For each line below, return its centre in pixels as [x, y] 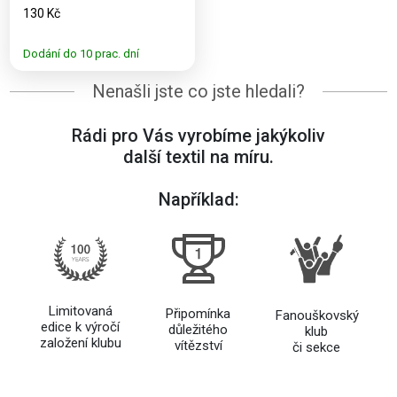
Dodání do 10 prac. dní [82, 54]
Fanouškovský [317, 316]
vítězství [198, 346]
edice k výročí [81, 327]
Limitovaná [80, 311]
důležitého [198, 330]
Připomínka [198, 314]
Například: [198, 200]
